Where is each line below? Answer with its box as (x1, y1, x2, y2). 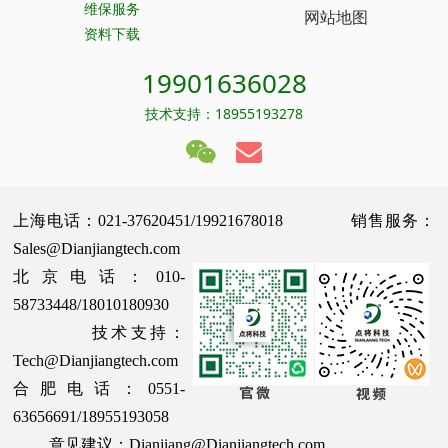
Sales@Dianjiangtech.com (13, 239, 189, 257)
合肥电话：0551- (13, 379, 185, 397)
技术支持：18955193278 (145, 103, 303, 123)
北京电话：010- (13, 267, 185, 285)
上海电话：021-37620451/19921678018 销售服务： (13, 211, 435, 229)
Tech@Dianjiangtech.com (13, 351, 179, 369)
